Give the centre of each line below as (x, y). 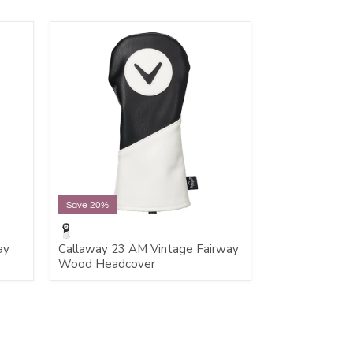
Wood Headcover (107, 264)
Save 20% (87, 205)
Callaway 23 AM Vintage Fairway (149, 249)
